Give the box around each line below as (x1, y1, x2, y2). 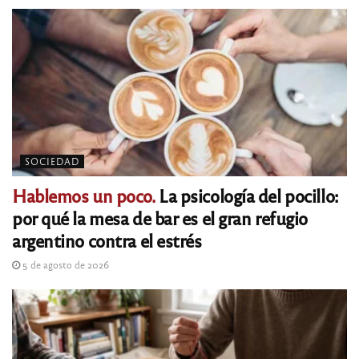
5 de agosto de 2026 (20, 258, 109, 272)
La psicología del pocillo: (155, 184, 338, 208)
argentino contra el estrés (12, 228, 202, 252)
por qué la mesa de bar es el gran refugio (12, 206, 308, 230)
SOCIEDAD (25, 155, 79, 167)
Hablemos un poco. (12, 184, 155, 208)
